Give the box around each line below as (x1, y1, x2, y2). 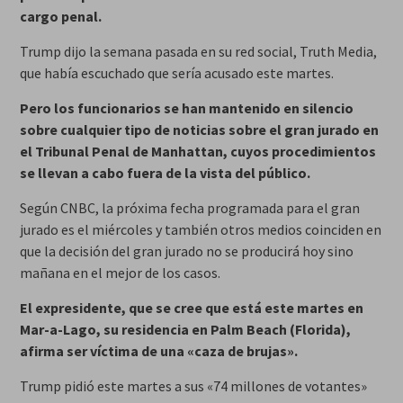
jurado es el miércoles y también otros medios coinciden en (19, 220, 381, 239)
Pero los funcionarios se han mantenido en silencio (19, 99, 354, 118)
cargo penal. (19, 7, 102, 26)
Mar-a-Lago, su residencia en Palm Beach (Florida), (19, 320, 351, 339)
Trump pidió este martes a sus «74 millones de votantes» (19, 377, 367, 396)
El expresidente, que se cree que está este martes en (19, 299, 363, 318)
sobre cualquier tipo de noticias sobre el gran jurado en (19, 121, 379, 139)
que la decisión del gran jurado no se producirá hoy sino (19, 242, 354, 261)
